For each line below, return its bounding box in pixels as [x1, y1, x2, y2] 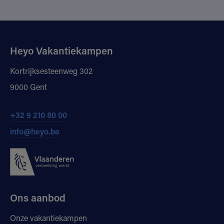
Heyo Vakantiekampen [10, 43, 113, 57]
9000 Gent [10, 81, 47, 92]
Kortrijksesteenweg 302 [10, 65, 92, 76]
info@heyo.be [10, 125, 59, 136]
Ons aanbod [10, 191, 65, 204]
